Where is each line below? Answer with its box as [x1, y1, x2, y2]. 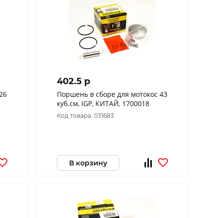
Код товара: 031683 [56, 112, 114, 119]
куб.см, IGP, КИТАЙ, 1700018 [56, 99, 149, 108]
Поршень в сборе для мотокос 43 [56, 90, 167, 99]
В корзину [69, 158, 107, 167]
